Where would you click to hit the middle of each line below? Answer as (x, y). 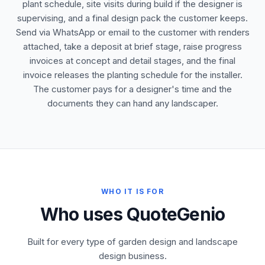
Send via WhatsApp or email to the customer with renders (132, 32)
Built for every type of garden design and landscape (132, 242)
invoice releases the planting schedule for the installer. (132, 75)
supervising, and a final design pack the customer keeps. (132, 18)
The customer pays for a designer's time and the (132, 89)
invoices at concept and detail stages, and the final (132, 61)
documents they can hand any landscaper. (132, 103)
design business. (132, 256)
